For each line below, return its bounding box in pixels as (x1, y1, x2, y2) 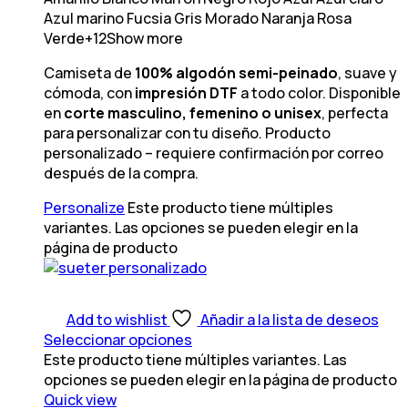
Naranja (261, 7, 314, 28)
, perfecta (321, 102, 388, 123)
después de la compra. (44, 162, 199, 183)
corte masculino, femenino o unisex (64, 102, 321, 123)
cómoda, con (44, 82, 135, 103)
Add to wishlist (66, 309, 168, 330)
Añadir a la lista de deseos (199, 309, 379, 330)
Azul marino (44, 7, 124, 28)
